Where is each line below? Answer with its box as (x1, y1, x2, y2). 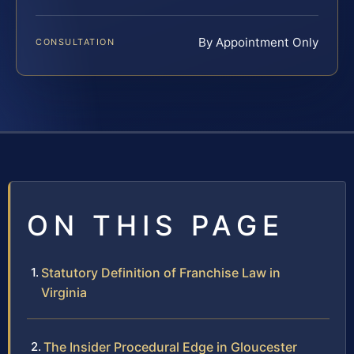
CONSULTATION (36, 36, 115, 48)
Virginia (41, 284, 87, 301)
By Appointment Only (198, 35, 318, 51)
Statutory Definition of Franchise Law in (41, 265, 281, 281)
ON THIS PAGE (27, 209, 284, 243)
